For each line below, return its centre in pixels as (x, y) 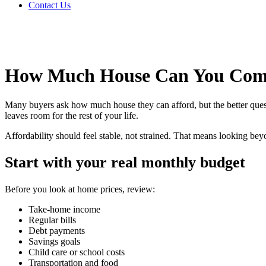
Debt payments (57, 231)
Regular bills (52, 220)
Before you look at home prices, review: (80, 189)
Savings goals (54, 242)
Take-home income (64, 210)
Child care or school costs (77, 252)
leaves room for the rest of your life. (72, 115)
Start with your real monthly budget (125, 163)
